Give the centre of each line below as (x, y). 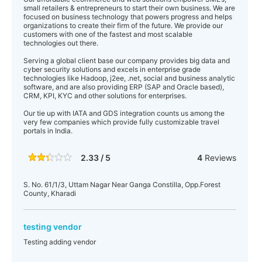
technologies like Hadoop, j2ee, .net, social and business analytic (129, 78)
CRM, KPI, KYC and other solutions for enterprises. (105, 96)
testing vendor (53, 227)
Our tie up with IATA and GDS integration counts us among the (124, 113)
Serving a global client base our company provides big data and (127, 61)
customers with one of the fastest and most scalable (108, 34)
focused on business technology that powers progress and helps (128, 17)
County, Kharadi (50, 193)
